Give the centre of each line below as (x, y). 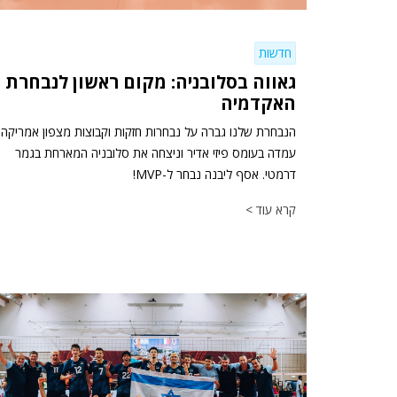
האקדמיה (258, 104)
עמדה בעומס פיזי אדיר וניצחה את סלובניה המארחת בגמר (156, 153)
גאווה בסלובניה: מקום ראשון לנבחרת (151, 82)
